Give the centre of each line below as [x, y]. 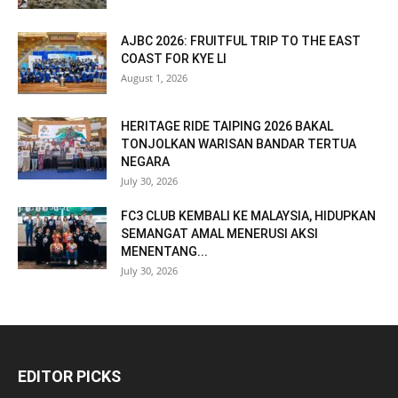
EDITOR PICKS [69, 377]
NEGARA [145, 162]
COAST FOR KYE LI [174, 59]
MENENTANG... [164, 252]
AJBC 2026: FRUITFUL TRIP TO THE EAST [241, 41]
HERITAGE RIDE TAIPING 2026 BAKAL [227, 127]
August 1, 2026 [154, 78]
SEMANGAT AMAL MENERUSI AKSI [219, 234]
